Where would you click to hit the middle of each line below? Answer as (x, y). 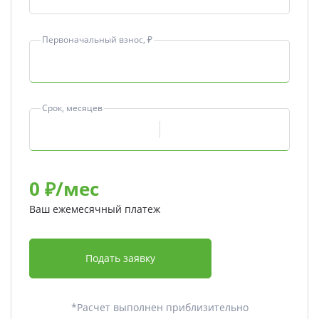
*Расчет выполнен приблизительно (159, 308)
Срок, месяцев (72, 108)
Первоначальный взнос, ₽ (97, 40)
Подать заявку (121, 258)
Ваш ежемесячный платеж (95, 209)
